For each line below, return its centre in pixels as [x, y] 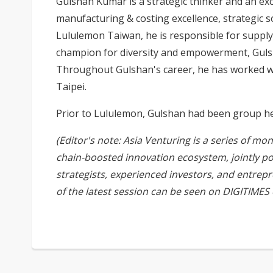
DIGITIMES [246, 191]
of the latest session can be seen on [139, 191]
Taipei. [71, 86]
